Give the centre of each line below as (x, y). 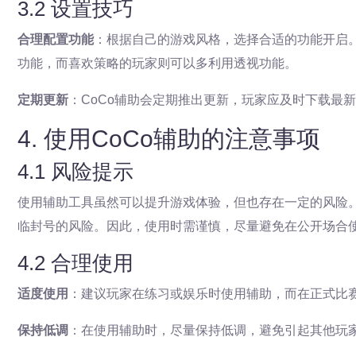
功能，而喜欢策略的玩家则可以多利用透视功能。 (157, 63)
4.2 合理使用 (75, 263)
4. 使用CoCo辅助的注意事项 (169, 139)
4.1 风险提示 (75, 172)
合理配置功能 (56, 39)
